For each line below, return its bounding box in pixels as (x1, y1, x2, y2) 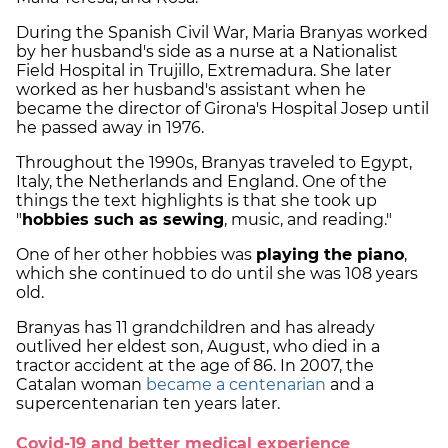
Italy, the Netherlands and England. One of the (16, 171, 387, 191)
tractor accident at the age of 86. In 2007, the (16, 355, 374, 375)
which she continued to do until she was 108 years (16, 263, 418, 283)
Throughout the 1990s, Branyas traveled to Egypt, (16, 152, 412, 172)
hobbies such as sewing (22, 209, 224, 229)
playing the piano (256, 244, 404, 264)
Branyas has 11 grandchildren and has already (16, 317, 375, 337)
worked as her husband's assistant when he (16, 79, 366, 99)
